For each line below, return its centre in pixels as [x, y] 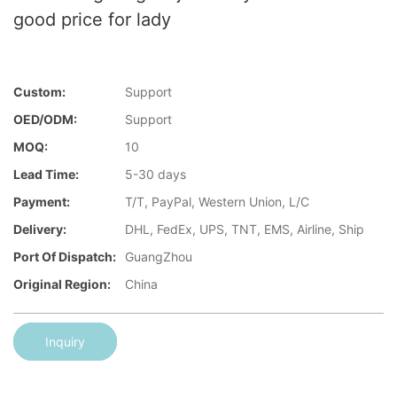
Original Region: [62, 284]
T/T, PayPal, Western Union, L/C [217, 202]
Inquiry [65, 341]
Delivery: [40, 230]
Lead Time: [46, 175]
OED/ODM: [45, 120]
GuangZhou [159, 257]
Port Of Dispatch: [65, 257]
